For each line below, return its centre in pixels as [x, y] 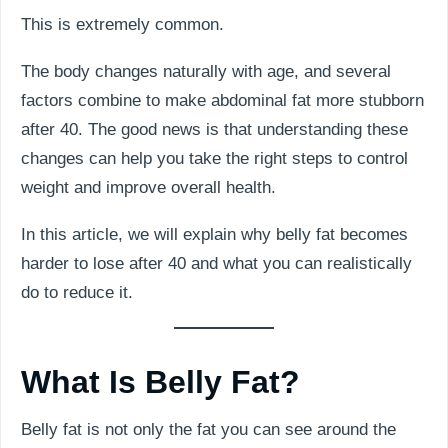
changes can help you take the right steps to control [214, 158]
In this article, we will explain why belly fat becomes [214, 234]
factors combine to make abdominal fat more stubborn [222, 100]
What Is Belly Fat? [160, 382]
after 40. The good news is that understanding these [214, 129]
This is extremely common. [122, 24]
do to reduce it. [77, 292]
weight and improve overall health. [148, 187]
